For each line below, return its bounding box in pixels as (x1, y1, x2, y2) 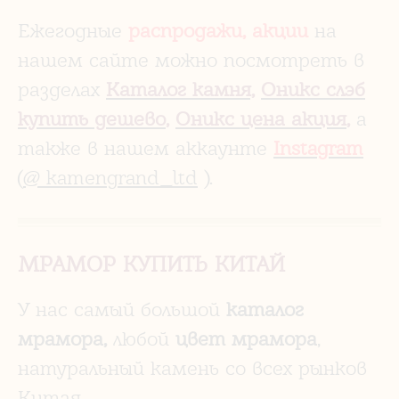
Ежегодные (18, 18, 128, 42)
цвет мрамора (169, 326, 317, 350)
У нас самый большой (18, 297, 226, 321)
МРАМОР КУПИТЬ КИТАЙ (18, 250, 285, 277)
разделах (18, 77, 100, 101)
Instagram (273, 135, 363, 159)
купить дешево (18, 106, 166, 130)
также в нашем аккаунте (18, 135, 273, 159)
